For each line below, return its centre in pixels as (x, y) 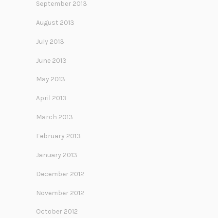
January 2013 (57, 155)
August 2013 (55, 22)
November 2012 (60, 193)
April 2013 (51, 98)
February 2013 (58, 136)
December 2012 (60, 174)
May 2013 (51, 79)
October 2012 (57, 212)
